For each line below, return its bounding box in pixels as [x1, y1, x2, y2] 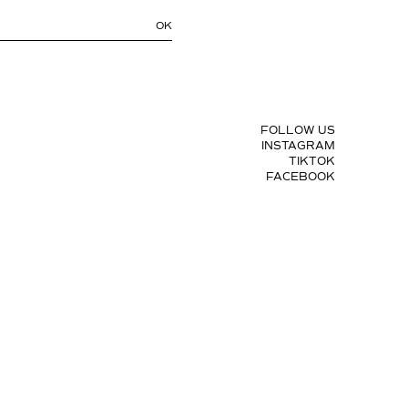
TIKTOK [289, 155, 335, 168]
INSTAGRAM [261, 139, 335, 153]
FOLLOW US [260, 124, 335, 138]
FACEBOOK [266, 170, 335, 184]
